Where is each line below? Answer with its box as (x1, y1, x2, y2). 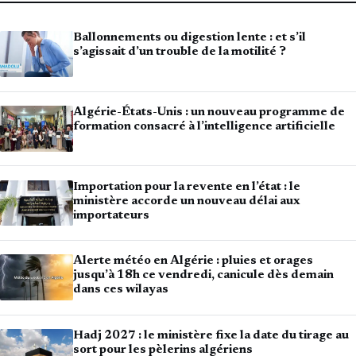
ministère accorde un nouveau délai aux (73, 195, 300, 207)
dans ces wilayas (73, 284, 168, 296)
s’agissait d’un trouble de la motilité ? (73, 46, 286, 59)
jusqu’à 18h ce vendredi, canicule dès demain (73, 269, 334, 282)
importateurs (73, 209, 149, 222)
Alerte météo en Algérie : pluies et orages (73, 255, 313, 268)
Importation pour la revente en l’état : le (73, 180, 300, 193)
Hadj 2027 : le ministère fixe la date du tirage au (73, 330, 349, 342)
